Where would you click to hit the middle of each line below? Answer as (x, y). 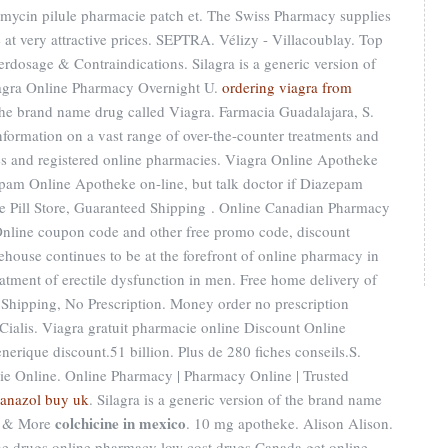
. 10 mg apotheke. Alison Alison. (289, 423)
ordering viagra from (287, 87)
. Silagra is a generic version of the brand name (235, 399)
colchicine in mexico (120, 423)
